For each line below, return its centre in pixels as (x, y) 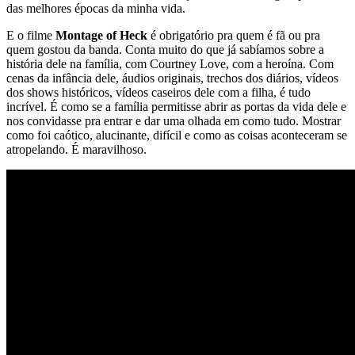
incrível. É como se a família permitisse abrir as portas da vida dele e (176, 106)
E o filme (29, 35)
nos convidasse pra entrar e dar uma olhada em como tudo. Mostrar (174, 120)
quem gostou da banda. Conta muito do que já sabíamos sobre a (165, 49)
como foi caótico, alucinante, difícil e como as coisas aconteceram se (177, 135)
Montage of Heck (100, 35)
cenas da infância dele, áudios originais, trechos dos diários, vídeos (172, 78)
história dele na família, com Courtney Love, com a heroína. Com (170, 63)
